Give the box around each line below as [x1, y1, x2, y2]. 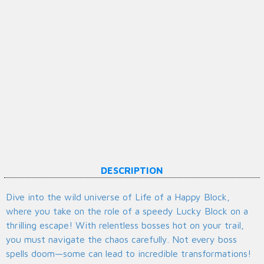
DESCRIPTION [100, 165, 163, 176]
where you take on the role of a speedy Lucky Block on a [6, 206, 248, 217]
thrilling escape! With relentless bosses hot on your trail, [6, 220, 244, 231]
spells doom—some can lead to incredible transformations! [6, 248, 251, 259]
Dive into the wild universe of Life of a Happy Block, [6, 192, 230, 203]
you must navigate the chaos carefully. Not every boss [6, 234, 237, 245]
